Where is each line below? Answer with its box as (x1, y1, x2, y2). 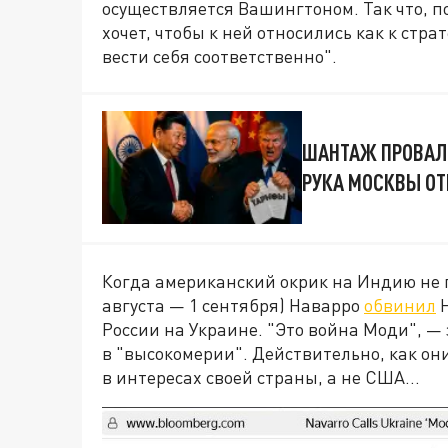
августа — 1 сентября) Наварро (102, 293, 364, 316)
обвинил (364, 293, 436, 316)
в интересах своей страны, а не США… (102, 365, 420, 388)
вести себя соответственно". (102, 45, 337, 68)
